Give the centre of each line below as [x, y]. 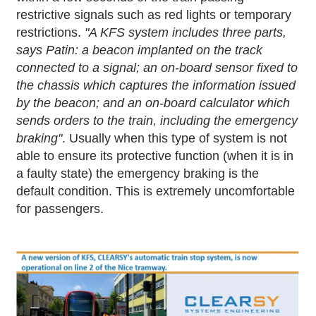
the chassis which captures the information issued [156, 86]
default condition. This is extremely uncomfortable [156, 192]
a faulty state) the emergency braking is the [138, 174]
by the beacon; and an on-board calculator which [153, 103]
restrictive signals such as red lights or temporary [154, 15]
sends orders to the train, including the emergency [157, 121]
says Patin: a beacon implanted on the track [140, 50]
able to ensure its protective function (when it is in [155, 156]
